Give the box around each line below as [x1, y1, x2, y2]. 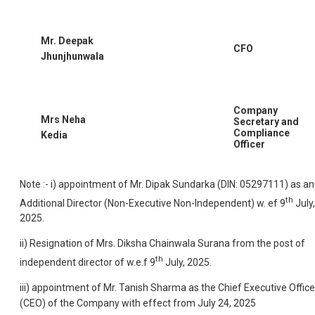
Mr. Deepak [41, 34, 94, 46]
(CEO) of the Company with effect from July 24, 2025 [20, 297, 256, 309]
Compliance [233, 127, 290, 139]
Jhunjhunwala [41, 50, 104, 62]
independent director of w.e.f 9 [20, 256, 155, 268]
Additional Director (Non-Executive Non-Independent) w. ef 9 [20, 197, 285, 209]
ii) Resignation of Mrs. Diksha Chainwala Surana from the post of [20, 238, 305, 250]
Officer [233, 138, 265, 150]
